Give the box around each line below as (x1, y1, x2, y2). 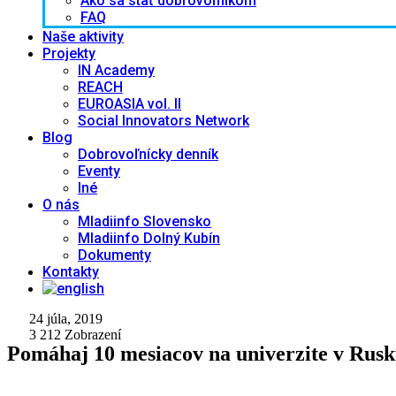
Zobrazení (61, 327, 121, 342)
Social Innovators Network (78, 112, 249, 129)
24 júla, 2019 (29, 311, 103, 326)
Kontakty (42, 263, 99, 280)
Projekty (42, 45, 95, 62)
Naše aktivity (42, 28, 124, 45)
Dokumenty (78, 247, 151, 263)
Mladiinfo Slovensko (78, 213, 211, 230)
